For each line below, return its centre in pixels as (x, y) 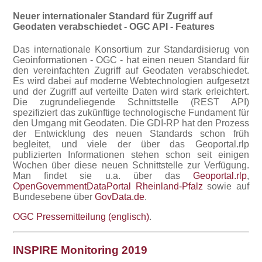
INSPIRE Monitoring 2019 (80, 250)
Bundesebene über (54, 196)
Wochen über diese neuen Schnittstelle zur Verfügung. (131, 165)
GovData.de (120, 196)
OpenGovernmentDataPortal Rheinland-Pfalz (108, 186)
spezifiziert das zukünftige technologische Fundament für (131, 112)
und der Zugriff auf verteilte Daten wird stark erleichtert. (131, 91)
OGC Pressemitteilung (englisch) (81, 216)
